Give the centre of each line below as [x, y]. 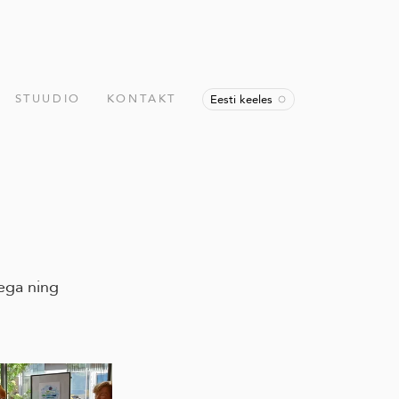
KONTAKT [141, 99]
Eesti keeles [241, 99]
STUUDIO [48, 99]
